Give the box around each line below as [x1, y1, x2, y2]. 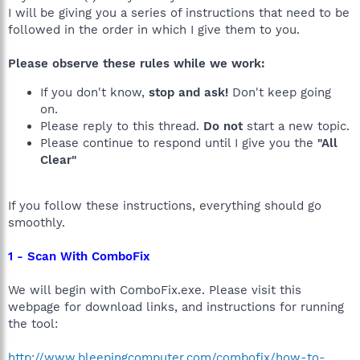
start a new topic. [243, 119, 350, 133]
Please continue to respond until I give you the [40, 136, 317, 150]
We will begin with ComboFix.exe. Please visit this [8, 283, 301, 297]
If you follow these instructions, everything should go [8, 198, 321, 213]
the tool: [8, 317, 58, 331]
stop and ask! [149, 85, 228, 100]
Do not [203, 119, 243, 133]
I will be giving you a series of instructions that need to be [8, 6, 350, 20]
